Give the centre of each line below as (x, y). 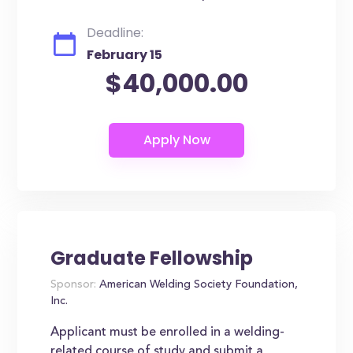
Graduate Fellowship (152, 258)
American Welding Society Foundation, (197, 285)
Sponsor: (74, 285)
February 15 (125, 55)
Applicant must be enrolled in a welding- (168, 333)
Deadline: (115, 33)
